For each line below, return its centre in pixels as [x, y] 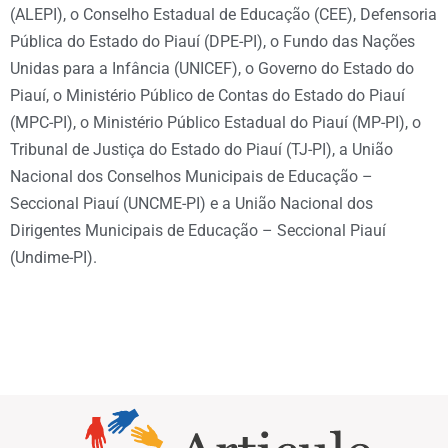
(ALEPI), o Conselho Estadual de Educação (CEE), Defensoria [223, 14]
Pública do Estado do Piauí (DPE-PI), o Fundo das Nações [212, 41]
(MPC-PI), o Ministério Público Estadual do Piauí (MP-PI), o [215, 122]
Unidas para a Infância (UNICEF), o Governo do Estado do [212, 68]
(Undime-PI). [53, 257]
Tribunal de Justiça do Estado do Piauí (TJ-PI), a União [201, 149]
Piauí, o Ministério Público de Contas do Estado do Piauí [207, 95]
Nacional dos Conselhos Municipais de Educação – [191, 176]
